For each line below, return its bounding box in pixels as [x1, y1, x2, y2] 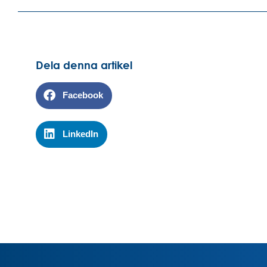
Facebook [63, 90, 103, 101]
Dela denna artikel [36, 58, 132, 72]
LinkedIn [63, 129, 98, 139]
